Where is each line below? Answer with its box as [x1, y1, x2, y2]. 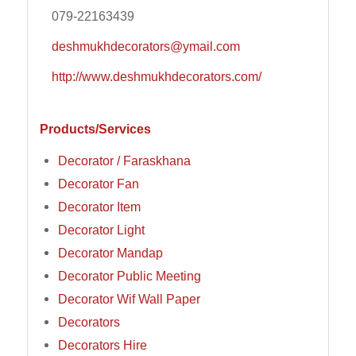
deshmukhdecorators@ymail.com [51, 38, 240, 53]
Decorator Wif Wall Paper [57, 292, 200, 307]
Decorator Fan [57, 176, 139, 192]
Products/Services [39, 122, 151, 137]
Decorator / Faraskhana [57, 153, 191, 168]
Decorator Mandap [57, 246, 163, 261]
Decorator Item [57, 199, 141, 215]
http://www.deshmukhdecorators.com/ [51, 68, 261, 83]
